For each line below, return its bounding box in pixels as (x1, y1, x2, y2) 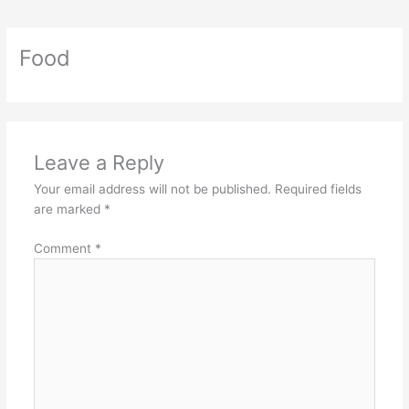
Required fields (274, 182, 362, 197)
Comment (33, 240, 95, 256)
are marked (33, 202, 104, 217)
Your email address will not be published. (33, 182, 271, 197)
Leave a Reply (33, 151, 164, 175)
